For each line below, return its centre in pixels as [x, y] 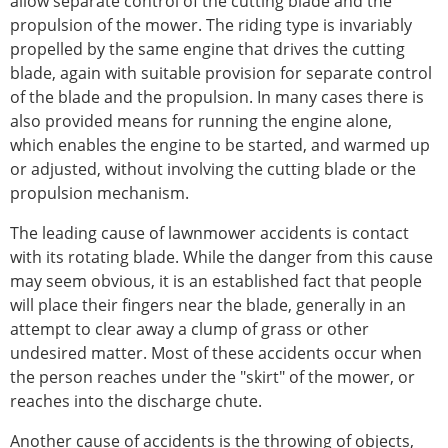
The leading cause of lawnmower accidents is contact [209, 233]
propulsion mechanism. [99, 193]
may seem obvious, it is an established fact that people [216, 281]
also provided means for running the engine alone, [201, 121]
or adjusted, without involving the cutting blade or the [213, 169]
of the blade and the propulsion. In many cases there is [217, 97]
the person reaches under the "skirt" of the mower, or [212, 377]
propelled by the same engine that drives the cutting [207, 49]
